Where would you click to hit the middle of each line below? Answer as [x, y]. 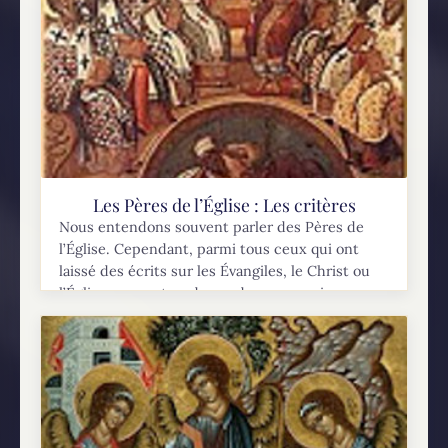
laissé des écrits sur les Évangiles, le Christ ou [215, 271]
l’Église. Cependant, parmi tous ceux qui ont [209, 249]
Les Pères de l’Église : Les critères [224, 205]
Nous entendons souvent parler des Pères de [212, 227]
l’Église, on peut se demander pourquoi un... [209, 293]
